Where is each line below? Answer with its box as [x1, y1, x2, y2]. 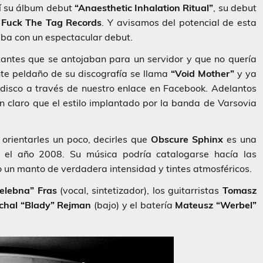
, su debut [213, 1, 257, 14]
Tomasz [222, 184, 257, 196]
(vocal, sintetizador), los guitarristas [56, 184, 222, 196]
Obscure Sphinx [151, 133, 224, 145]
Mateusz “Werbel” [175, 198, 257, 211]
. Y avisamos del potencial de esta [102, 16, 257, 28]
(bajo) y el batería [91, 198, 176, 211]
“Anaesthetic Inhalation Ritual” [74, 1, 214, 14]
